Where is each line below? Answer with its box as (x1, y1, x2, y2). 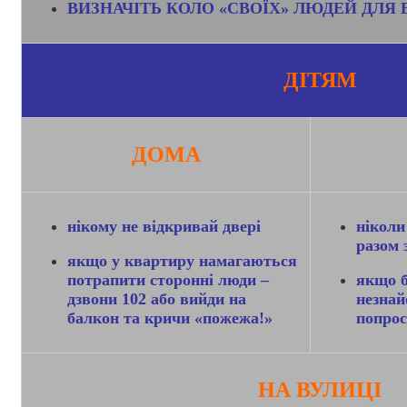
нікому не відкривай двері (67, 217, 262, 236)
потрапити (67, 271, 151, 290)
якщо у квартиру (67, 252, 200, 271)
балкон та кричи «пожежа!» (67, 309, 273, 328)
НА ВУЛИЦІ (258, 378, 382, 402)
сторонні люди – (150, 271, 270, 290)
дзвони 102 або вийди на (67, 290, 247, 309)
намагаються (199, 252, 298, 271)
